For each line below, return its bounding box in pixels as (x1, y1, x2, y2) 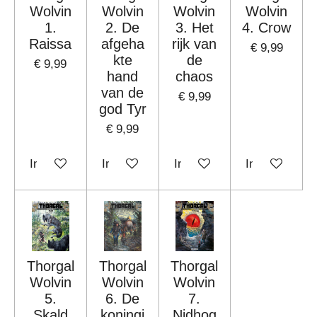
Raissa (29, 36, 72, 52)
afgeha (100, 36, 144, 52)
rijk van (172, 36, 217, 52)
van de (101, 85, 144, 101)
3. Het (175, 20, 214, 36)
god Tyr (98, 101, 146, 117)
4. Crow (242, 20, 292, 36)
